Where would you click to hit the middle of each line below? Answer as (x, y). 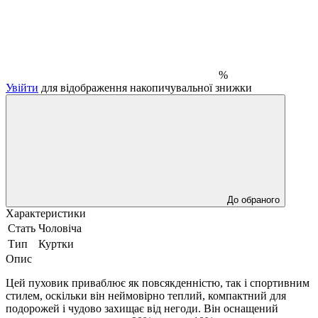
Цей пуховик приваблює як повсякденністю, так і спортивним (158, 283)
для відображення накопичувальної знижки (145, 87)
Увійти (22, 87)
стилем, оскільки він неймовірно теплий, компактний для (146, 295)
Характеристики (46, 213)
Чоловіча (60, 228)
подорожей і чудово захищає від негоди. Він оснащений (142, 308)
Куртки (56, 243)
